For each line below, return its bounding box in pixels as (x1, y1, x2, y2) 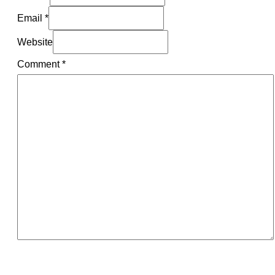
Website (17, 36, 53, 48)
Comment (17, 58, 62, 70)
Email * (17, 12, 48, 24)
